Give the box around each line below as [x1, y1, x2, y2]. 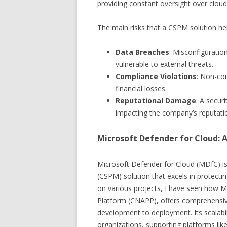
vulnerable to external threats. [116, 59, 213, 69]
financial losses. [116, 84, 167, 93]
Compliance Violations [116, 71, 197, 81]
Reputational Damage [116, 96, 196, 105]
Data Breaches [116, 47, 169, 57]
